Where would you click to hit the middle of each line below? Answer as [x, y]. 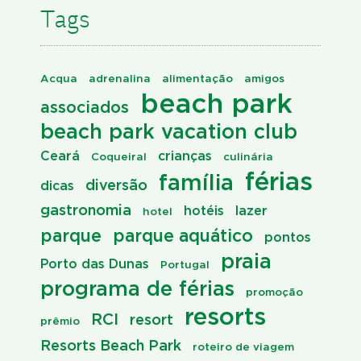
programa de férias [137, 288]
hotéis [204, 211]
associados [85, 107]
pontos [288, 237]
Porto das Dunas [95, 264]
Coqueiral [119, 157]
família [196, 183]
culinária [248, 157]
